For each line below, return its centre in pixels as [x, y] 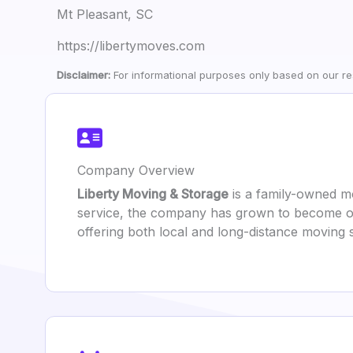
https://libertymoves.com [131, 46]
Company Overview [136, 170]
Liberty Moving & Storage [153, 194]
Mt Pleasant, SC [105, 14]
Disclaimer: [84, 75]
